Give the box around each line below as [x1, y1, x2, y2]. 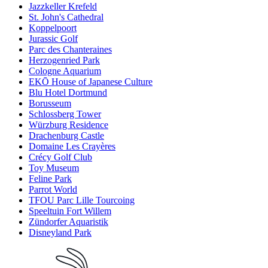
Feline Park [29, 173, 72, 184]
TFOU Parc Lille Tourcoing [29, 195, 135, 206]
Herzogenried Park [29, 55, 100, 66]
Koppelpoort [29, 23, 77, 33]
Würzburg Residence [29, 120, 108, 130]
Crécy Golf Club [29, 152, 92, 163]
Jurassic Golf [29, 33, 78, 44]
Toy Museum [29, 163, 79, 173]
